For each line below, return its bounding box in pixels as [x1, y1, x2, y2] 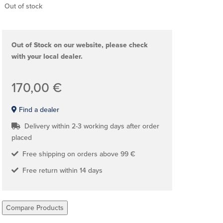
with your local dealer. [11, 52, 83, 61]
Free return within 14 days [18, 166, 103, 175]
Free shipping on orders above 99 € [18, 150, 135, 158]
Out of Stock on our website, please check [11, 41, 148, 49]
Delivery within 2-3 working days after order [20, 122, 159, 130]
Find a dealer [17, 106, 59, 114]
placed [11, 133, 32, 142]
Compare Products [6, 204, 64, 212]
